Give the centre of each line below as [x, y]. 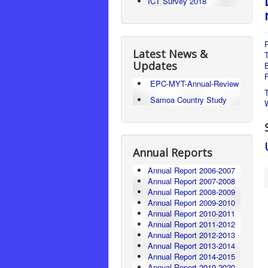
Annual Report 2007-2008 [191, 181]
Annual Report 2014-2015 [191, 256]
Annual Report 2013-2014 [191, 246]
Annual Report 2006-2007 [193, 170]
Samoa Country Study [188, 100]
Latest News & [170, 54]
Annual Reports [173, 153]
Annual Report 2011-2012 [191, 224]
